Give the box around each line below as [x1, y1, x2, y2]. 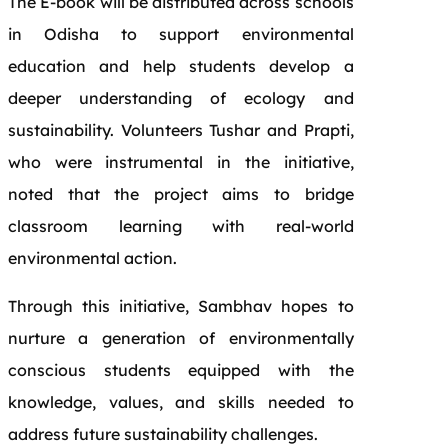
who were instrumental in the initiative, [8, 151, 354, 172]
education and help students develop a [8, 55, 354, 76]
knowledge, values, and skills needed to [8, 391, 354, 412]
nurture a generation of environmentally [8, 327, 354, 348]
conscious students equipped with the [8, 359, 354, 380]
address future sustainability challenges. [8, 423, 318, 444]
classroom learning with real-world [8, 215, 354, 236]
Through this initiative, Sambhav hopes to [8, 295, 354, 316]
